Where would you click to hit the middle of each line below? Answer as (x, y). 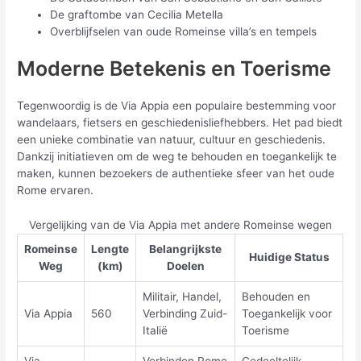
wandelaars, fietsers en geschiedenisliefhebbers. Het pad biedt (180, 123)
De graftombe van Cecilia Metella (137, 14)
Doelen (185, 266)
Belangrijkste (186, 249)
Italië (156, 331)
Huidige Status (289, 257)
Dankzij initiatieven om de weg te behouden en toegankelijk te (177, 157)
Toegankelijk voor (287, 314)
